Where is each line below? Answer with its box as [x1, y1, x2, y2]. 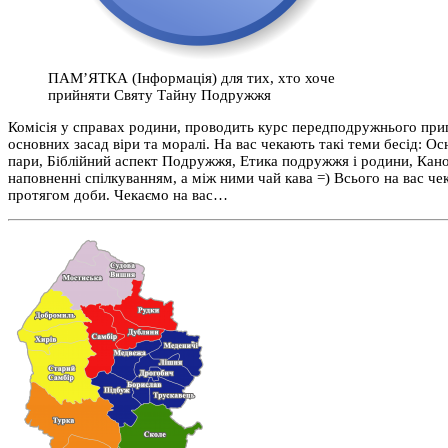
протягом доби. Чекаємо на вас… [8, 187, 228, 204]
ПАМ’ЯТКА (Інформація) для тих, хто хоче [48, 70, 335, 87]
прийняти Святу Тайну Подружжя [48, 87, 271, 104]
